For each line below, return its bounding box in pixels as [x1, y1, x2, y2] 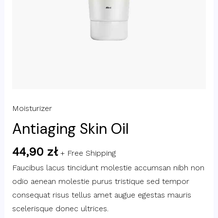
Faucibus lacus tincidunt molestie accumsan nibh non [12, 163, 204, 172]
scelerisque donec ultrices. [12, 203, 109, 213]
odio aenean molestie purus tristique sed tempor [12, 176, 189, 186]
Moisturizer [12, 103, 52, 113]
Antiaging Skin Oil [12, 119, 129, 138]
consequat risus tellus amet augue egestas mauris [12, 190, 191, 200]
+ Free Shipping [60, 148, 116, 158]
